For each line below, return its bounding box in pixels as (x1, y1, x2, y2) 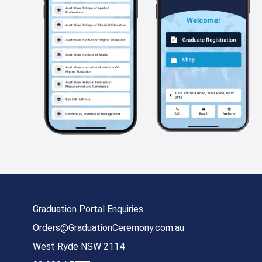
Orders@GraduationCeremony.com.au (33, 222, 184, 233)
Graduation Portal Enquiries (33, 203, 143, 215)
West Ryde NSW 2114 (33, 240, 125, 252)
